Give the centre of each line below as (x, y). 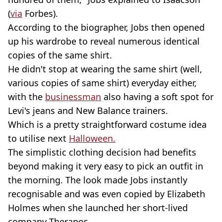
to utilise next (38, 139)
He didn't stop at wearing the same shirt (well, (105, 69)
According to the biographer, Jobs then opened (106, 28)
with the (27, 97)
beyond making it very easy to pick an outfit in (106, 166)
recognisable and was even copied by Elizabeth (107, 194)
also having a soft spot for (157, 97)
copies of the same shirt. (60, 55)
